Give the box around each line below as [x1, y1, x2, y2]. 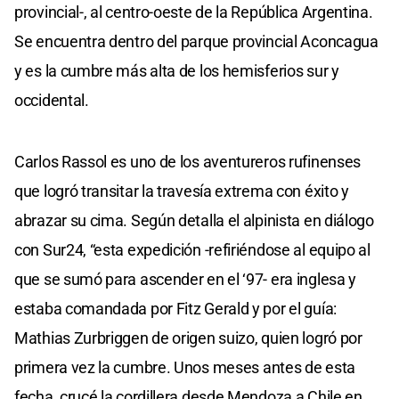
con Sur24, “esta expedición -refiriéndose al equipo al [14, 240, 370, 259]
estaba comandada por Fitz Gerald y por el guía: [14, 298, 337, 318]
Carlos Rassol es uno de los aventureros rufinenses [14, 151, 362, 171]
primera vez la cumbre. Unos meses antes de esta [14, 357, 355, 377]
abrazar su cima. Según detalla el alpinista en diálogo [14, 210, 374, 230]
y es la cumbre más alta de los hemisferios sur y [14, 61, 339, 80]
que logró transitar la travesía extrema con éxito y [14, 181, 349, 200]
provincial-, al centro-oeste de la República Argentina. [14, 2, 373, 21]
